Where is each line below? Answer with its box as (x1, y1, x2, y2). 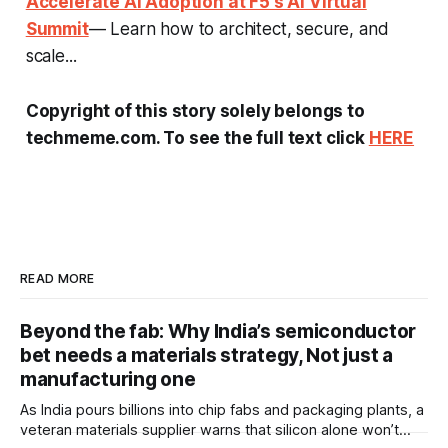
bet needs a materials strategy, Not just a (20, 343, 393, 367)
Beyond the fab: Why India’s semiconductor (20, 319, 417, 343)
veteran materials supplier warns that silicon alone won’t (20, 420, 399, 439)
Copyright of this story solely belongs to (25, 100, 365, 121)
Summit (25, 18, 89, 39)
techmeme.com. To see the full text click (25, 127, 369, 148)
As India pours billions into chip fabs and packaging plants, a (20, 400, 424, 419)
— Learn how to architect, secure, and (88, 18, 389, 39)
